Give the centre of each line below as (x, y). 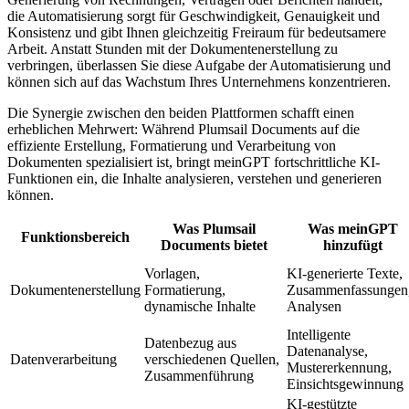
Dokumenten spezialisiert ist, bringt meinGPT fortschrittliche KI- (194, 162)
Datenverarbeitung (63, 359)
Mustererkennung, (339, 367)
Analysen (314, 306)
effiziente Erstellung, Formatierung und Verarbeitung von (172, 145)
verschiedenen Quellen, (212, 359)
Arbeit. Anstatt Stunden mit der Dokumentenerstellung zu (173, 48)
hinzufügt (353, 245)
